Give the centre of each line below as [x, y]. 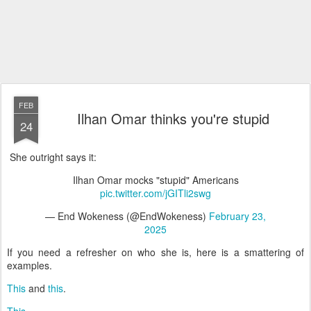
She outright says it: [52, 157]
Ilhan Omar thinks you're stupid [173, 118]
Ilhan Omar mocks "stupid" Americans [155, 180]
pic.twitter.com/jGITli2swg [155, 193]
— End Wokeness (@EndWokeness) [127, 216]
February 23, [237, 216]
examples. [30, 265]
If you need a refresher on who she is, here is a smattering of [155, 252]
